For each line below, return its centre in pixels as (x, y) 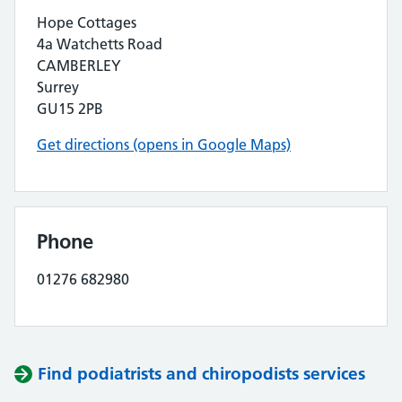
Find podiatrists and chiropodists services (201, 374)
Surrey (58, 87)
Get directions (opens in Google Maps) (164, 144)
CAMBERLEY (79, 66)
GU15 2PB (70, 109)
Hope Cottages (87, 22)
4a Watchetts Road (100, 44)
